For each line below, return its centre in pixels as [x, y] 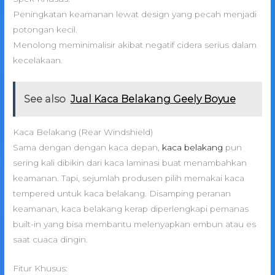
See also [45, 99]
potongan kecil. [45, 30]
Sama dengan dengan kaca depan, [88, 148]
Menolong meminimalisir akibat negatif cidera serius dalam [135, 45]
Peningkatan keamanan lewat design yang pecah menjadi [135, 14]
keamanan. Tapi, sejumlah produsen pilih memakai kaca [129, 178]
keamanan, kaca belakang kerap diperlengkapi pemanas [131, 209]
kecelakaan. [38, 60]
